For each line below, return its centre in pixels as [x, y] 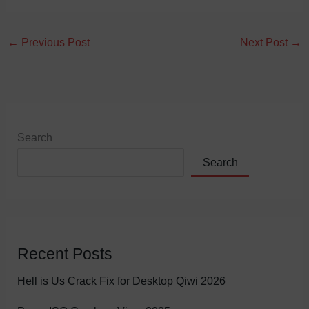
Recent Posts [65, 254]
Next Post [266, 42]
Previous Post [54, 42]
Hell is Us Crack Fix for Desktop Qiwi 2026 [122, 281]
